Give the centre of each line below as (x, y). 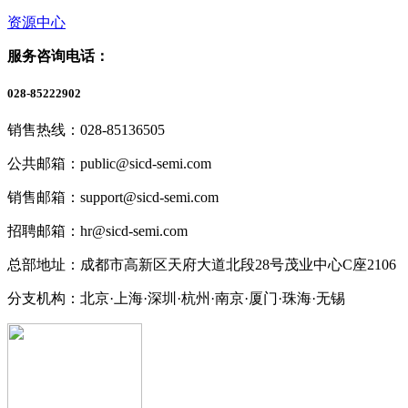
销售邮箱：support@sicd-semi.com (113, 198)
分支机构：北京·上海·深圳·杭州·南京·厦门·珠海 (159, 299)
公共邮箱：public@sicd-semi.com (109, 164)
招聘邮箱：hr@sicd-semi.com (97, 231)
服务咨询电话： (58, 56)
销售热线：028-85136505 (86, 130)
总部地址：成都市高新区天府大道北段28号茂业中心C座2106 (202, 265)
